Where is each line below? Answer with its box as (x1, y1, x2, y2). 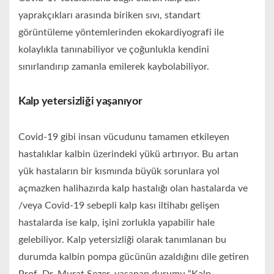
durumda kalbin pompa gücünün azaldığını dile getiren (18, 252, 249, 262)
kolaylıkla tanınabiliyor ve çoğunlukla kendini (18, 45, 209, 55)
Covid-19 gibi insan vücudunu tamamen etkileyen (18, 132, 229, 143)
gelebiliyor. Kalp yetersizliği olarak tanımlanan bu (18, 235, 226, 245)
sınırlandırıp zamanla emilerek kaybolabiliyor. (18, 62, 209, 72)
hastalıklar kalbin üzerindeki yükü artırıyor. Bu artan (18, 149, 239, 160)
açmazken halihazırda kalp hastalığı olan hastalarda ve (18, 183, 248, 194)
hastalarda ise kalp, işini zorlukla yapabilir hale (18, 218, 215, 228)
